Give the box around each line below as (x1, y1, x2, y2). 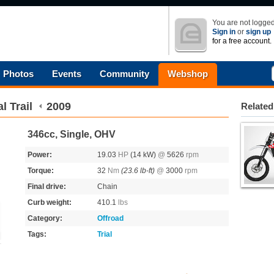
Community (100, 68, 149, 79)
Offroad (97, 214, 124, 223)
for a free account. (212, 37, 272, 45)
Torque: (28, 166, 54, 175)
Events (52, 68, 81, 79)
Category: (28, 214, 62, 223)
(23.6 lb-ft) (121, 166, 155, 175)
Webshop (168, 68, 208, 79)
